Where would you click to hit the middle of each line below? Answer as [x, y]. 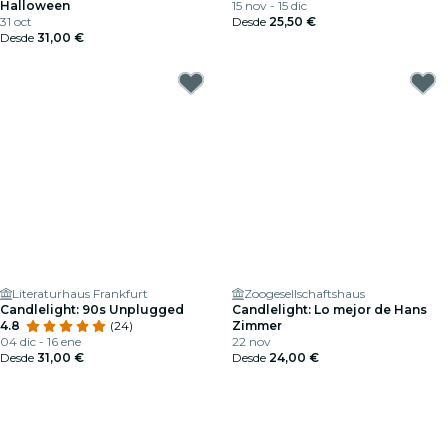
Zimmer [257, 325]
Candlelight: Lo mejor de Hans [329, 309]
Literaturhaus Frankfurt [80, 293]
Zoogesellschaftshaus [304, 293]
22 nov [251, 341]
